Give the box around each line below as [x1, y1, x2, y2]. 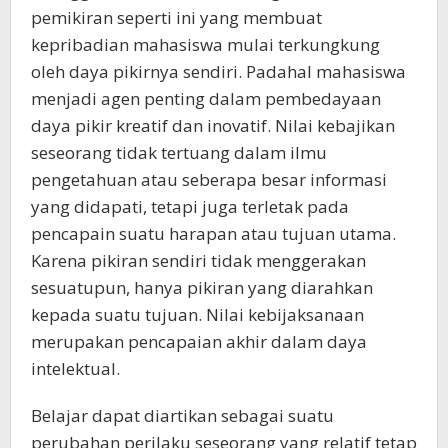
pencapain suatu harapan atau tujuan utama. [31, 221, 396, 245]
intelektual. [31, 356, 120, 380]
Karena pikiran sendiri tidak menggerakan [31, 248, 366, 272]
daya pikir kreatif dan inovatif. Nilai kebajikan [31, 113, 395, 137]
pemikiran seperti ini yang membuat [31, 5, 322, 29]
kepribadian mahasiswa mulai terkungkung [31, 32, 380, 56]
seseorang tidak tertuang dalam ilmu [31, 140, 327, 164]
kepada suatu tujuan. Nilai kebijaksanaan [31, 302, 364, 326]
